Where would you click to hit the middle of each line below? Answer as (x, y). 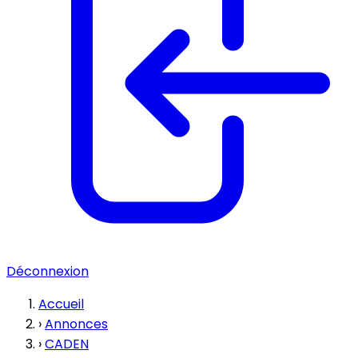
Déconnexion (48, 271)
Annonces (76, 324)
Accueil (61, 304)
